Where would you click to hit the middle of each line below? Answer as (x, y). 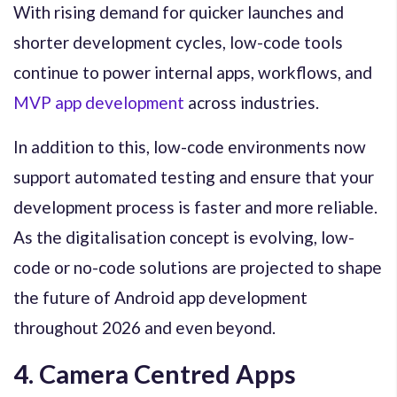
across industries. (252, 102)
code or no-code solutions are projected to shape (198, 267)
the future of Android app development (160, 297)
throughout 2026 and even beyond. (144, 327)
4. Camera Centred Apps (155, 373)
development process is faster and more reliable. (195, 206)
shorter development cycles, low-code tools (178, 42)
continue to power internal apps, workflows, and (193, 72)
